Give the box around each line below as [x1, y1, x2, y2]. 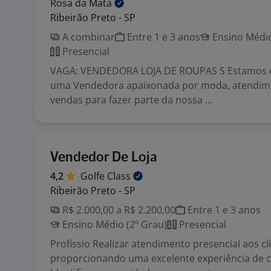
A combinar [60, 30, 115, 44]
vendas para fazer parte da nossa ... [50, 93, 212, 106]
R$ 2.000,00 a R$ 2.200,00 [60, 203, 175, 217]
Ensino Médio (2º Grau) [60, 218, 167, 231]
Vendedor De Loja [50, 151, 157, 165]
